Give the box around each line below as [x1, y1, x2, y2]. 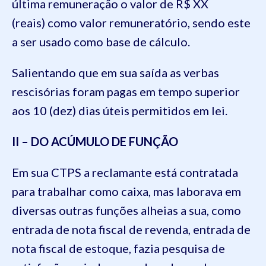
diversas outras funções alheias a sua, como [12, 202, 241, 217]
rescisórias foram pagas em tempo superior [12, 84, 240, 99]
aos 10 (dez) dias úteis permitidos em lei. [12, 103, 227, 118]
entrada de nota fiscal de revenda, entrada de [12, 221, 251, 236]
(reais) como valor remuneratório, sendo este [12, 15, 251, 30]
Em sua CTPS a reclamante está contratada [12, 164, 238, 179]
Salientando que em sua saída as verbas [12, 65, 219, 80]
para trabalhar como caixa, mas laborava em [12, 183, 241, 198]
